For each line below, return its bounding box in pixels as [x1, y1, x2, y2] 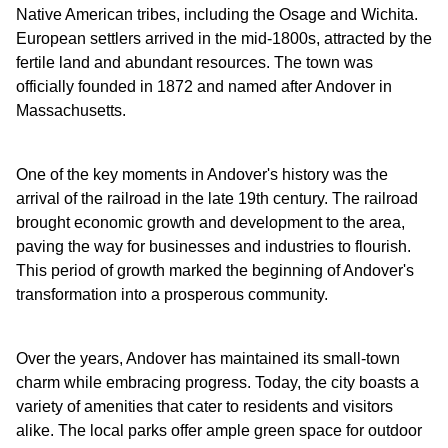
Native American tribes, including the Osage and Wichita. [16, 6, 418, 24]
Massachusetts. [16, 102, 126, 120]
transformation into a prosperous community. [16, 286, 328, 304]
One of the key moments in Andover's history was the [16, 166, 388, 184]
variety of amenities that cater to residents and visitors [16, 398, 393, 416]
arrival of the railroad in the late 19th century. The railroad [16, 190, 418, 208]
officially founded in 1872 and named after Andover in [16, 78, 392, 96]
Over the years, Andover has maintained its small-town [16, 350, 400, 368]
